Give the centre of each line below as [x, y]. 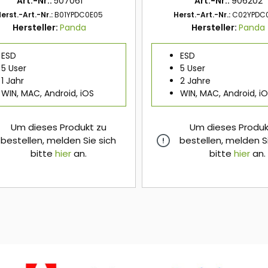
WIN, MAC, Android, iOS [48, 94]
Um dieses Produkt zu [58, 127]
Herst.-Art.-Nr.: [202, 15]
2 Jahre [196, 81]
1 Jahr [13, 81]
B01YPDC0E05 [79, 15]
